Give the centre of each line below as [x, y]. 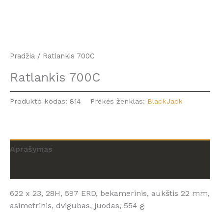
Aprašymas [31, 149]
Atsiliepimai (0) [39, 169]
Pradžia [22, 56]
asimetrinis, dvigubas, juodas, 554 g [77, 205]
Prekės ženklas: [119, 101]
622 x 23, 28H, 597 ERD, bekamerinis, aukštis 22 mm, [110, 193]
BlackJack [165, 101]
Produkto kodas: [40, 101]
